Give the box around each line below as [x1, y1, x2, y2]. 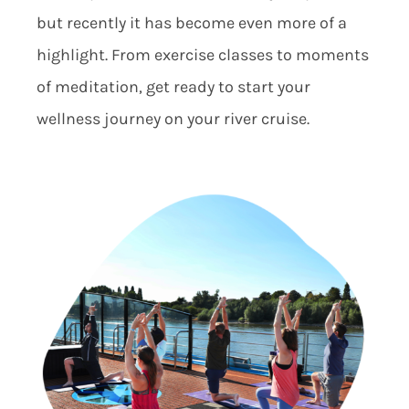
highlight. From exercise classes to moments [36, 45, 369, 66]
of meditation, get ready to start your [36, 77, 310, 98]
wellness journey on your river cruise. [36, 109, 309, 130]
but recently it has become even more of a [36, 13, 347, 34]
